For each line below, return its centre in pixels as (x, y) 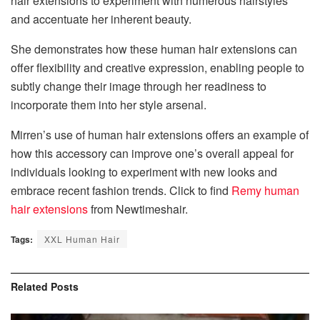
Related (29, 286)
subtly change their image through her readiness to (139, 86)
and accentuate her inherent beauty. (102, 19)
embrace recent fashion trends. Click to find (121, 190)
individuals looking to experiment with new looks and (144, 171)
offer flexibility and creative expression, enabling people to (157, 67)
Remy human (265, 190)
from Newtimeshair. (138, 209)
